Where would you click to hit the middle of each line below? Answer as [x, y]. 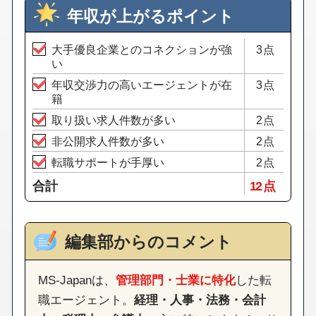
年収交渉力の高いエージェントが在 [141, 85]
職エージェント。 [86, 299]
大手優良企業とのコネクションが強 [141, 50]
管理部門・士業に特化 [175, 280]
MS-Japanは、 [77, 280]
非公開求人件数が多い [108, 141]
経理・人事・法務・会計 [200, 299]
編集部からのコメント [148, 242]
